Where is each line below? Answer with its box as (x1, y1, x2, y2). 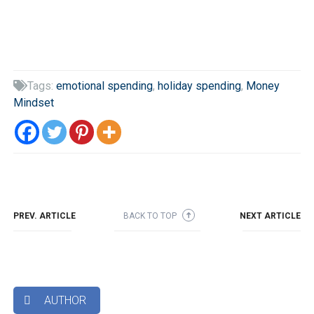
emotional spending (55, 78, 153, 93)
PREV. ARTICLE (13, 210, 76, 221)
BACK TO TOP (123, 210, 179, 221)
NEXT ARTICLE (240, 210, 301, 221)
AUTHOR (41, 293, 86, 307)
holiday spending (157, 78, 241, 93)
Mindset (13, 95, 54, 109)
